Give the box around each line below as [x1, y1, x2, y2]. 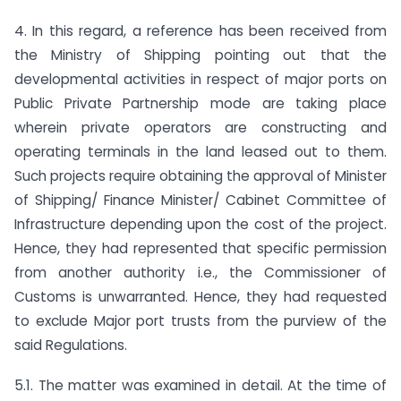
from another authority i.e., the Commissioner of [14, 262, 387, 282]
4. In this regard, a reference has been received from [14, 21, 387, 40]
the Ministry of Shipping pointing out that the [14, 45, 387, 64]
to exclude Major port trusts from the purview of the [14, 311, 387, 330]
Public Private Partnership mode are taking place [14, 93, 387, 113]
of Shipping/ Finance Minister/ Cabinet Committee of [14, 190, 387, 209]
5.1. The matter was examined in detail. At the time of [14, 375, 387, 395]
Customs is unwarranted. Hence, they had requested [14, 286, 387, 306]
